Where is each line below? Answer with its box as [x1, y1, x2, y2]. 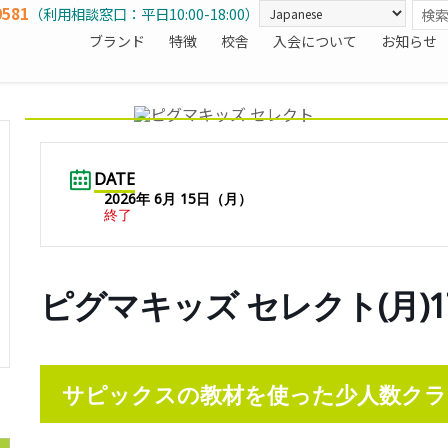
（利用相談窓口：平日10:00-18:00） [29, 3, 259, 24]
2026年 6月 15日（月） [103, 188, 252, 208]
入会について [273, 31, 357, 51]
